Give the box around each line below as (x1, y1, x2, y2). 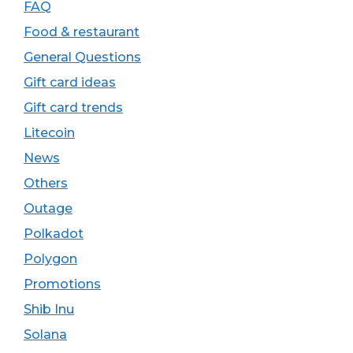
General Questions (24, 50, 141, 65)
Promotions (24, 277, 101, 292)
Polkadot (24, 226, 84, 241)
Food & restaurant (24, 24, 139, 39)
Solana (24, 327, 67, 342)
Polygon (24, 251, 77, 266)
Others (24, 176, 68, 191)
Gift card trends (24, 100, 123, 115)
